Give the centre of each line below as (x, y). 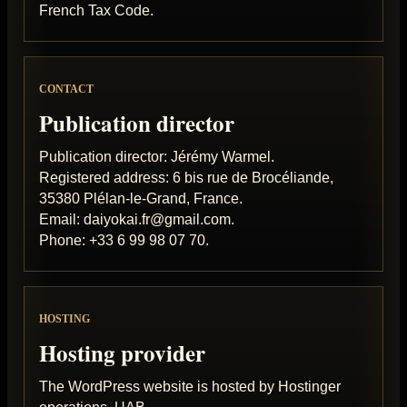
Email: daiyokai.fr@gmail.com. (137, 219)
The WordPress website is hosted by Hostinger (190, 386)
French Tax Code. (96, 10)
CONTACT (66, 89)
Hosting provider (122, 352)
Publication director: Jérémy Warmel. (157, 156)
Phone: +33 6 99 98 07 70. (124, 240)
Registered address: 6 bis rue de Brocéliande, (186, 177)
